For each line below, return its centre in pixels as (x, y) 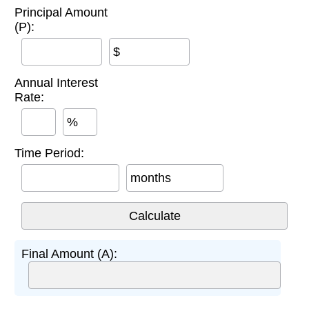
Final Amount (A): (69, 253)
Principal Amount (61, 12)
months (150, 178)
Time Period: (49, 153)
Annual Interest (56, 82)
